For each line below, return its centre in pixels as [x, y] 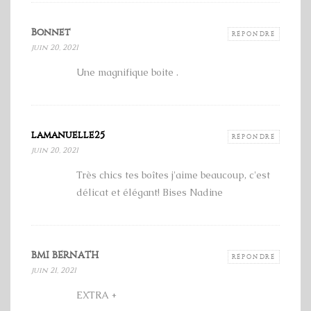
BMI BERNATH [65, 255]
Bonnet [51, 33]
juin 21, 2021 [54, 271]
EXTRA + [96, 295]
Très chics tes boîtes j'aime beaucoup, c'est [173, 175]
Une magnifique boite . [127, 73]
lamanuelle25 [68, 135]
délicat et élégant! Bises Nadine [150, 193]
